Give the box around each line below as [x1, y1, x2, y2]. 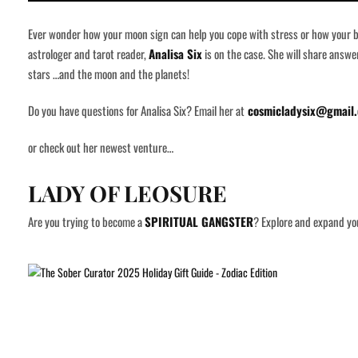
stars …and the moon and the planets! [28, 65, 189, 83]
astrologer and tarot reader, [28, 45, 149, 63]
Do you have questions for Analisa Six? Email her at [28, 101, 245, 120]
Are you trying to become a [28, 213, 145, 231]
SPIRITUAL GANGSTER [145, 213, 253, 231]
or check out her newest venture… [28, 138, 173, 157]
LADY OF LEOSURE [28, 178, 227, 209]
